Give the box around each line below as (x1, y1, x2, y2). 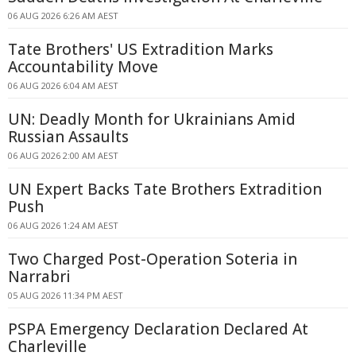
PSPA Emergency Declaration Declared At (8, 319, 308, 339)
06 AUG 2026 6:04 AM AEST (8, 79, 118, 91)
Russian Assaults (8, 126, 129, 147)
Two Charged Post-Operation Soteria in (8, 249, 297, 269)
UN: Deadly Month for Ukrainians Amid (8, 109, 296, 130)
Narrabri (8, 266, 71, 287)
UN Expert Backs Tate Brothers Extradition (8, 179, 322, 199)
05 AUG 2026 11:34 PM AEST (8, 289, 123, 301)
